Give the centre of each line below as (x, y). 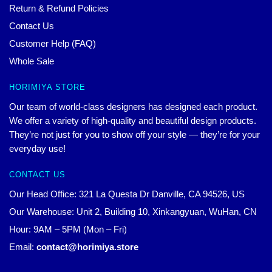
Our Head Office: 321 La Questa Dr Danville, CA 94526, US (127, 194)
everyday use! (37, 148)
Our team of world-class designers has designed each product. (133, 106)
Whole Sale (32, 61)
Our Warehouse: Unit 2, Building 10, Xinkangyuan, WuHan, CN (133, 212)
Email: (23, 247)
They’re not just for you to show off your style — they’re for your (134, 134)
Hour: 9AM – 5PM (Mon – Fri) (68, 229)
